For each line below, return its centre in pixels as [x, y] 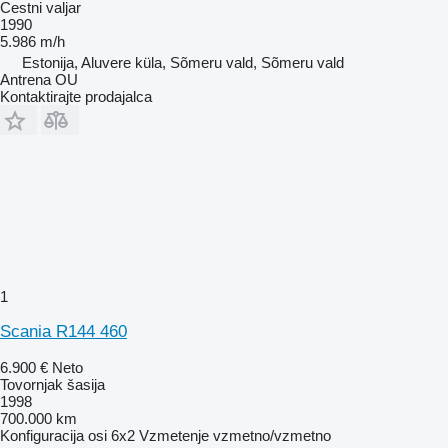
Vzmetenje [174, 435]
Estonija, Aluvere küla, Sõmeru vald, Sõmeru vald [183, 62]
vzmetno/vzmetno [272, 435]
